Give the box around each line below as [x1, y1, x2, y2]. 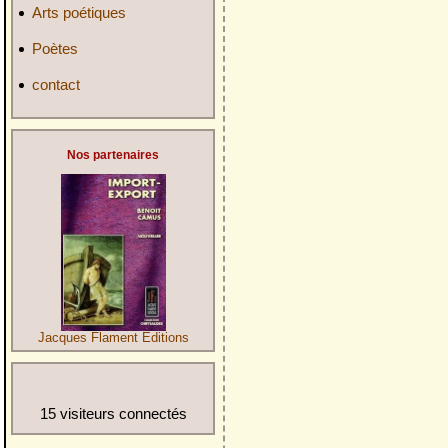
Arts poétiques [32, 3, 126, 21]
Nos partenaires [67, 147, 159, 162]
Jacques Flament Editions [37, 331, 189, 346]
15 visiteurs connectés [39, 405, 187, 423]
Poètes [32, 39, 78, 57]
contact [32, 75, 80, 93]
